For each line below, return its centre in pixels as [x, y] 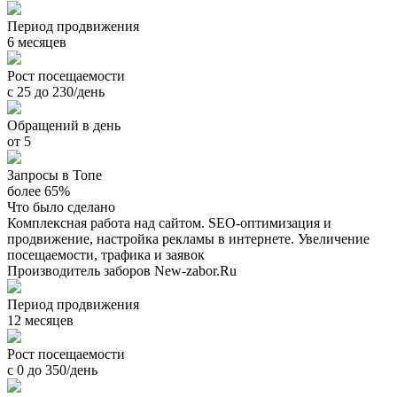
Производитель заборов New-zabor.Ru [122, 270]
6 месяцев [37, 42]
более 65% [39, 191]
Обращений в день [64, 125]
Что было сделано [61, 206]
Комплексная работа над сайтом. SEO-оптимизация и [169, 222]
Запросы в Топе [54, 175]
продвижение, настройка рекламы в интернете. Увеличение [188, 238]
